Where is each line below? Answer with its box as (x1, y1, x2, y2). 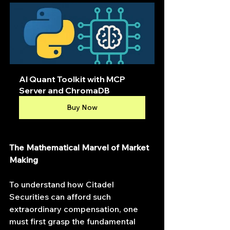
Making (9, 155, 38, 165)
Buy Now (67, 103, 98, 112)
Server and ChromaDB (19, 85, 110, 96)
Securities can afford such (9, 191, 113, 202)
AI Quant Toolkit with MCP (19, 74, 127, 85)
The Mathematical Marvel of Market (9, 142, 151, 153)
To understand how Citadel (9, 179, 116, 190)
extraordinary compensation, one (9, 204, 140, 215)
